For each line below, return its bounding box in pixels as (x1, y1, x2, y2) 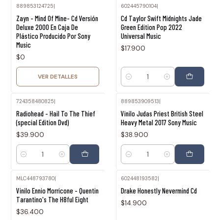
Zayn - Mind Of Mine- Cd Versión (16, 14, 98, 23)
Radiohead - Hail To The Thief (16, 109, 95, 118)
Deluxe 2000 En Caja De (16, 23, 78, 32)
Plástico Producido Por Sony (16, 31, 90, 41)
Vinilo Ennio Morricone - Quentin (16, 186, 99, 195)
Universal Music (121, 31, 161, 41)
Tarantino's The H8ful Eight (16, 195, 88, 204)
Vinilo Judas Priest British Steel (121, 109, 203, 118)
